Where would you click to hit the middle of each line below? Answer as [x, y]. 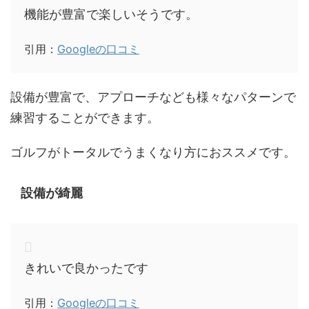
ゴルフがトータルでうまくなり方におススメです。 [153, 152]
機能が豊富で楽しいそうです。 [111, 14]
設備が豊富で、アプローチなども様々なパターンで [153, 97]
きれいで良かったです [86, 268]
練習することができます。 [85, 117]
